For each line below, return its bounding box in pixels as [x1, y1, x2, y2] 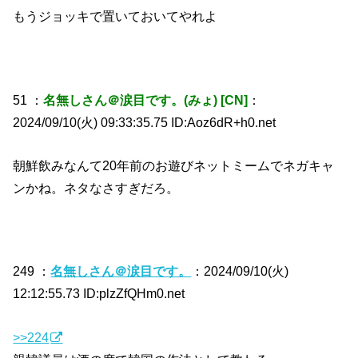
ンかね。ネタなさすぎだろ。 [13, 181, 180, 196]
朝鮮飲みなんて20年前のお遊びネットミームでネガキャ [13, 158, 335, 173]
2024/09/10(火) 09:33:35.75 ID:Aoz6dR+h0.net [13, 114, 276, 129]
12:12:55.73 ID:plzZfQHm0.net [13, 286, 185, 301]
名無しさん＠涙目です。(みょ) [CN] [43, 92, 249, 107]
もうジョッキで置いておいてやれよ [13, 9, 218, 24]
